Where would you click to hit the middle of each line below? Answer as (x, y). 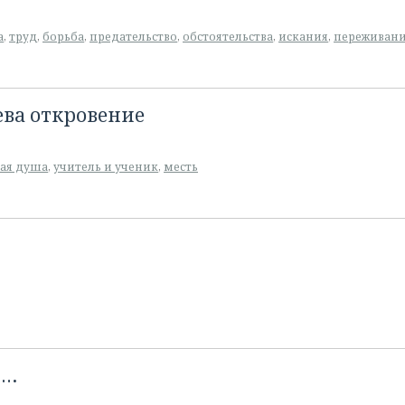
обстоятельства (228, 37)
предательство (133, 37)
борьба (63, 37)
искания (303, 37)
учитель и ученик (106, 167)
